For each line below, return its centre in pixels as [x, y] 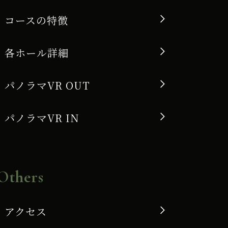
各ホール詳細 [36, 52]
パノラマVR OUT [47, 85]
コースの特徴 [36, 20]
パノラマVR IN [42, 118]
